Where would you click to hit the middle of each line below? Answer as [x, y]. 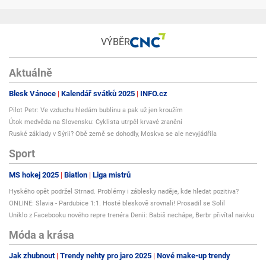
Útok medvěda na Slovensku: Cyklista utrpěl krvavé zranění [96, 122]
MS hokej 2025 [34, 175]
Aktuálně [31, 72]
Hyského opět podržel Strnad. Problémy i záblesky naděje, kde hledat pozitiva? [124, 191]
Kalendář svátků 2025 [98, 94]
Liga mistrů [112, 175]
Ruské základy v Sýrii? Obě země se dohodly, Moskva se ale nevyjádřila [113, 134]
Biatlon [76, 175]
